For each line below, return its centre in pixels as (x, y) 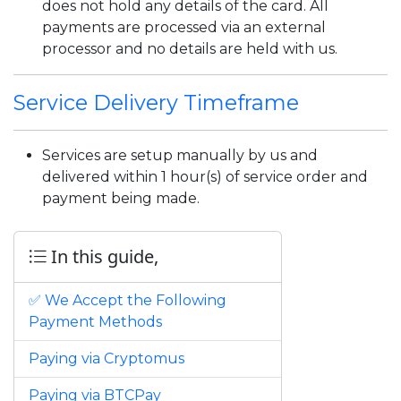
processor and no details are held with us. (190, 49)
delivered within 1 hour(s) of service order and (205, 177)
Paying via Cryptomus (107, 358)
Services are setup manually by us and (180, 155)
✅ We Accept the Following (128, 300)
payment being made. (121, 198)
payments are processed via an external (184, 27)
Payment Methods (95, 322)
